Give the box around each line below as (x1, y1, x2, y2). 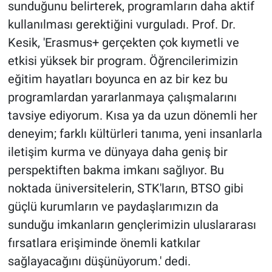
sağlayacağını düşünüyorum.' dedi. (7, 254, 191, 269)
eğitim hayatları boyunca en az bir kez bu (7, 72, 228, 87)
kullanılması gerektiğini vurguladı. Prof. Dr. (7, 17, 236, 32)
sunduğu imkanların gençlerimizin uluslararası (7, 217, 256, 233)
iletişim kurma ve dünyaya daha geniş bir (7, 144, 228, 160)
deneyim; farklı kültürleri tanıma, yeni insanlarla (7, 126, 262, 141)
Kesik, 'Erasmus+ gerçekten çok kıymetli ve (7, 35, 239, 50)
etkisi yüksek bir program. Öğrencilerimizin (7, 53, 238, 69)
